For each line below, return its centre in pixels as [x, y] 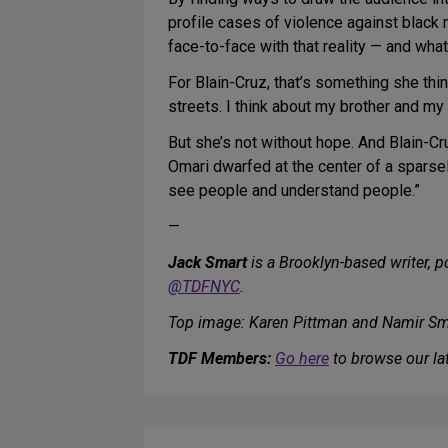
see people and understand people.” [294, 191]
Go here [302, 359]
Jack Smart [207, 263]
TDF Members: [219, 359]
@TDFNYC [204, 287]
